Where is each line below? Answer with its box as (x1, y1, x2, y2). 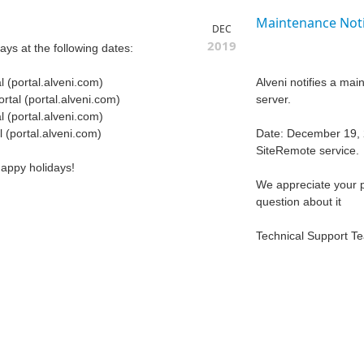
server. (256, 93, 291, 106)
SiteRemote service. (256, 144, 359, 158)
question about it (256, 195, 341, 209)
